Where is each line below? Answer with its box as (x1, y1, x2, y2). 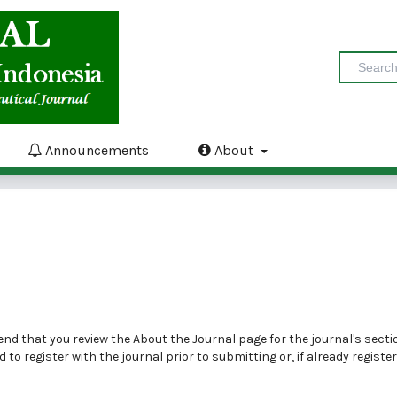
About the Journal (133, 331, 236, 346)
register (24, 349, 69, 364)
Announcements (42, 142, 149, 159)
